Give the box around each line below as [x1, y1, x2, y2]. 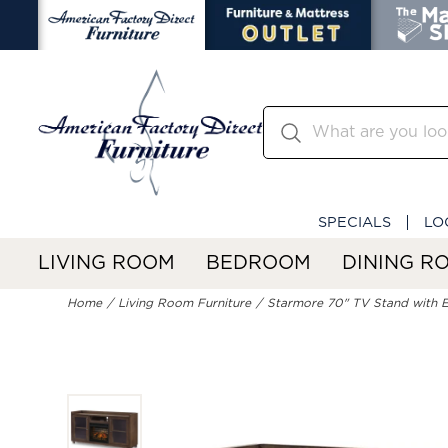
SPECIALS [318, 214, 391, 230]
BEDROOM [206, 253, 311, 273]
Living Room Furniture [118, 297, 252, 310]
